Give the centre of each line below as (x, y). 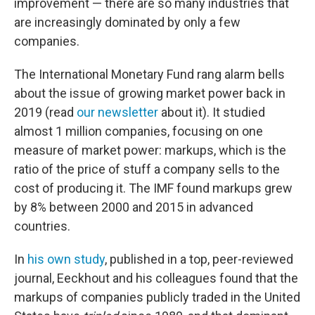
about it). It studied (212, 112)
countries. (42, 226)
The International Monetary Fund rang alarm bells (149, 74)
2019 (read (45, 112)
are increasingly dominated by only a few (127, 22)
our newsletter (117, 112)
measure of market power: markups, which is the (150, 150)
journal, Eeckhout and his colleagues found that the (156, 278)
